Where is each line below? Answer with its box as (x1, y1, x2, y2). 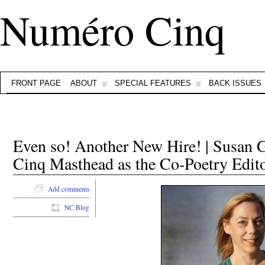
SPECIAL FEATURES (115, 79, 191, 88)
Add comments (48, 184, 89, 193)
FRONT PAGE (11, 79, 61, 88)
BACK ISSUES (209, 79, 261, 88)
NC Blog (64, 203, 89, 212)
